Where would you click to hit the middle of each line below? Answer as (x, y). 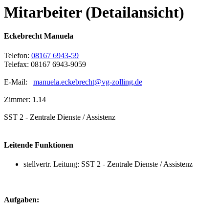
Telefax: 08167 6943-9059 (45, 64)
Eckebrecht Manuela (39, 36)
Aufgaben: (22, 200)
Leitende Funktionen (39, 145)
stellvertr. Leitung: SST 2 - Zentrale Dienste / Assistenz (108, 164)
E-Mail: (19, 82)
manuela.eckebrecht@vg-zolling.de (88, 82)
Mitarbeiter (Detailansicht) (94, 12)
